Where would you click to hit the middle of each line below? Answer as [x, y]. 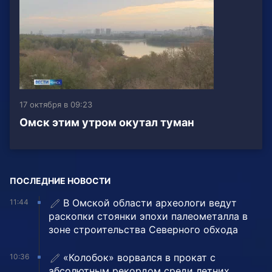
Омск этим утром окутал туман [107, 123]
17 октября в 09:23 [56, 105]
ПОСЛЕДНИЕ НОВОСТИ [60, 181]
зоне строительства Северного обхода [143, 230]
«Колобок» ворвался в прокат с [139, 258]
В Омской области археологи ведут [150, 203]
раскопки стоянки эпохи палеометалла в [148, 216]
